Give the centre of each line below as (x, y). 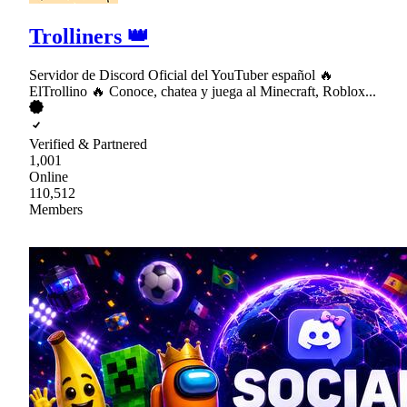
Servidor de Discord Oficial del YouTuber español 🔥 (181, 75)
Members (56, 210)
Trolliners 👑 (89, 37)
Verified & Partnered (88, 144)
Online (49, 177)
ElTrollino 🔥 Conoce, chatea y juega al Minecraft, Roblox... (203, 92)
